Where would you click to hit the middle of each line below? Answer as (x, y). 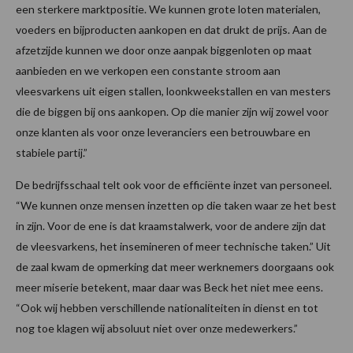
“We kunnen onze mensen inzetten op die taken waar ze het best (176, 206)
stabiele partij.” (52, 153)
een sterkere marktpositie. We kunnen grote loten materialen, (168, 9)
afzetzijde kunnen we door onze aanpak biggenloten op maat (164, 50)
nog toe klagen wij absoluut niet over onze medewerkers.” (157, 329)
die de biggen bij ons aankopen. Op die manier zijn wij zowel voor (172, 112)
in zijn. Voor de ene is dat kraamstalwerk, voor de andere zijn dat (171, 226)
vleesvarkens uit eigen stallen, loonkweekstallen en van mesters (173, 91)
